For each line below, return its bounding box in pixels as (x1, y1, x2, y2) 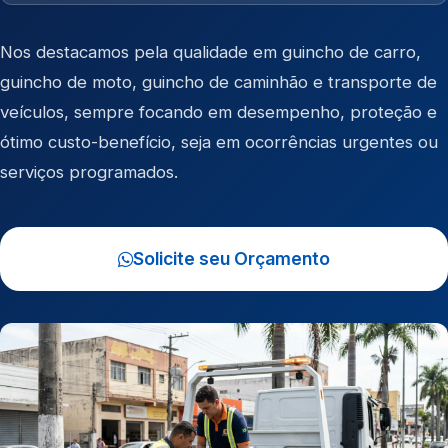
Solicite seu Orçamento (133, 248, 330, 269)
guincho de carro (282, 42, 416, 62)
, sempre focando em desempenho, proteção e (64, 102, 437, 122)
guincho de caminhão (142, 72, 308, 92)
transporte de (328, 72, 437, 92)
